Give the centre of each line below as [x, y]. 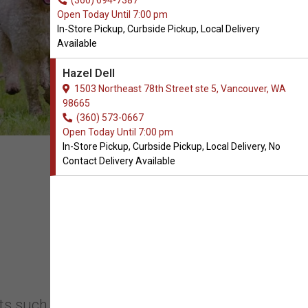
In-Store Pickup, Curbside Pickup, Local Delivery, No [172, 146]
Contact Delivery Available [119, 161]
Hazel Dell [89, 73]
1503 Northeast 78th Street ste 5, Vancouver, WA [178, 89]
